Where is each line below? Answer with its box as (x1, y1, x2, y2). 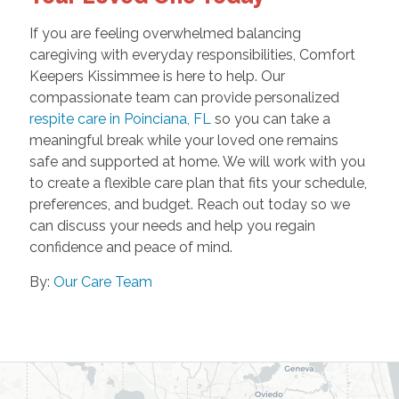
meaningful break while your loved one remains (28, 131, 338, 149)
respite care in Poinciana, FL (28, 110, 211, 127)
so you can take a (210, 110, 330, 127)
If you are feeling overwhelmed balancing (28, 24, 301, 42)
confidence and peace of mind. (28, 238, 232, 256)
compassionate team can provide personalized (28, 88, 339, 106)
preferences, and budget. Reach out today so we (28, 195, 350, 213)
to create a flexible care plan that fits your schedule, (28, 174, 367, 191)
